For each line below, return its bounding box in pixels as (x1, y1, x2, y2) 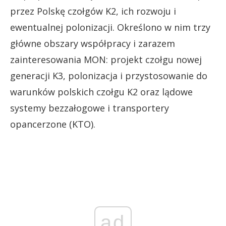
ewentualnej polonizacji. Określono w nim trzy (10, 21, 210, 33)
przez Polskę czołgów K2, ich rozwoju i (10, 5, 176, 17)
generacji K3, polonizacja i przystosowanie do (10, 69, 207, 82)
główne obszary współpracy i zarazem (10, 37, 175, 49)
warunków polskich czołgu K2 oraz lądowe (10, 85, 193, 98)
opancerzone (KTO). (10, 118, 95, 130)
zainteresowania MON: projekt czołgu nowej (10, 53, 202, 66)
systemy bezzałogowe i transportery (10, 101, 169, 114)
